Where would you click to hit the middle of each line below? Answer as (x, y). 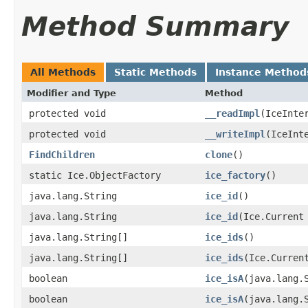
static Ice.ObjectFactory (95, 175)
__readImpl (232, 113)
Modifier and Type (71, 93)
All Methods (63, 72)
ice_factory (235, 175)
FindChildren (62, 154)
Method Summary (155, 26)
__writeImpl (235, 134)
